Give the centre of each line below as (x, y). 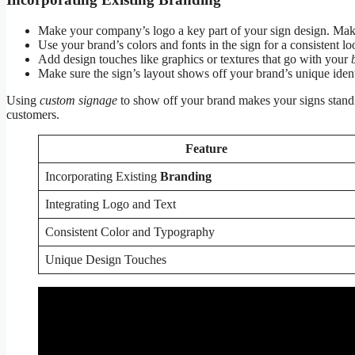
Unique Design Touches (106, 260)
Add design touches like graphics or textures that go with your (195, 59)
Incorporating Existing (103, 177)
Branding (186, 177)
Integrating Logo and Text (111, 204)
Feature (206, 149)
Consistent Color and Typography (130, 232)
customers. (33, 115)
